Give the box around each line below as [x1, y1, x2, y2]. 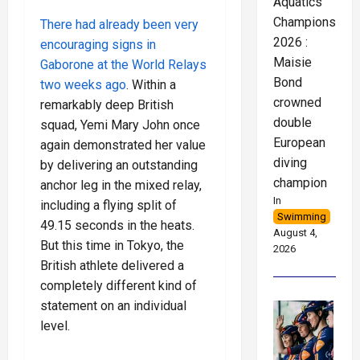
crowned [272, 95, 321, 111]
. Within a [126, 76, 176, 92]
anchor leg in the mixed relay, [40, 177, 202, 193]
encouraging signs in [40, 36, 156, 52]
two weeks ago [40, 76, 126, 92]
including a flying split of [40, 197, 177, 213]
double [272, 115, 312, 131]
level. [40, 317, 70, 333]
